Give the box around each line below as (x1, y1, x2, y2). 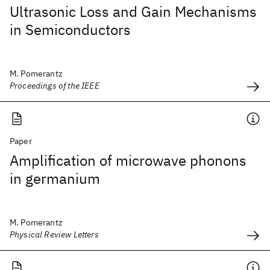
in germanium (10, 169, 100, 188)
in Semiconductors (10, 20, 131, 39)
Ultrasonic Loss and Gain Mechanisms (10, 2, 257, 21)
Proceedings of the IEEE (10, 80, 99, 91)
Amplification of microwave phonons (10, 151, 246, 170)
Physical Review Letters (10, 229, 99, 240)
